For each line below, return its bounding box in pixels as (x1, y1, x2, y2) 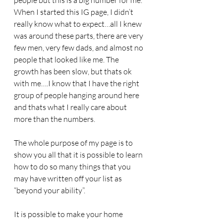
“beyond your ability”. (14, 185, 87, 195)
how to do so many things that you (14, 162, 132, 171)
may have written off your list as (14, 173, 123, 183)
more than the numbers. (14, 114, 95, 124)
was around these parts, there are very (14, 31, 145, 41)
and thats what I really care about (14, 102, 128, 112)
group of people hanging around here (14, 90, 141, 100)
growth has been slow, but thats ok (14, 66, 133, 76)
